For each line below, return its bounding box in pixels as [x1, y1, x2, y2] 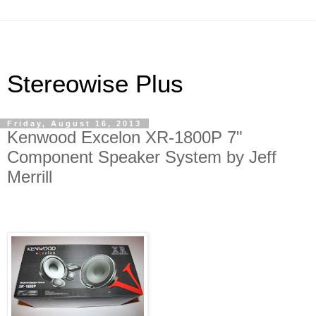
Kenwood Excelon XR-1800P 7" [7, 128, 243, 147]
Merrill [7, 167, 52, 186]
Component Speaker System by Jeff [7, 147, 276, 166]
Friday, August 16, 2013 [7, 119, 142, 128]
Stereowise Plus [7, 71, 183, 97]
